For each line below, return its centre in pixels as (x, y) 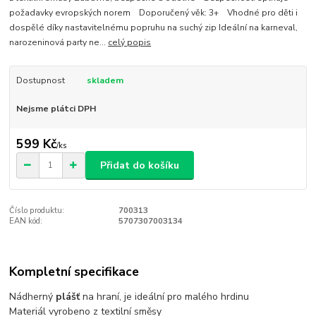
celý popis (130, 42)
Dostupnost (40, 80)
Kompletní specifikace (74, 271)
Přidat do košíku (140, 165)
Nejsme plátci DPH (56, 108)
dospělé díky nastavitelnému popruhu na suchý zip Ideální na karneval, (154, 27)
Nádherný (33, 296)
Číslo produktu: (37, 211)
